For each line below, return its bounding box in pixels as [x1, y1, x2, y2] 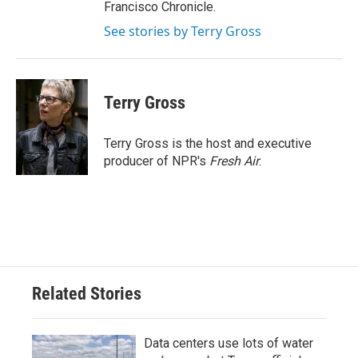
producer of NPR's [104, 153, 209, 169]
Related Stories [32, 283, 141, 304]
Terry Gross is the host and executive [104, 135, 312, 151]
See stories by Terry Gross [104, 22, 261, 40]
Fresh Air [209, 153, 259, 169]
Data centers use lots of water [144, 335, 313, 351]
